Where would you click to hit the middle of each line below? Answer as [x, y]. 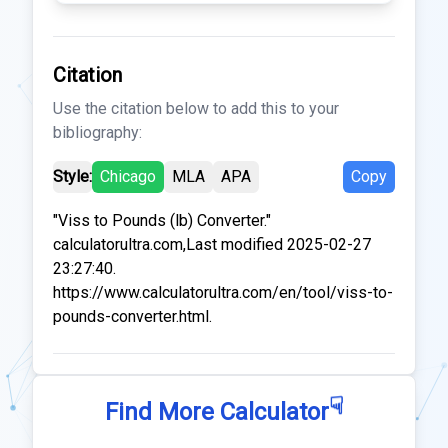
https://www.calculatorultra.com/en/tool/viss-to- [223, 292]
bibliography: [97, 132]
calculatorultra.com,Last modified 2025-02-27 [212, 244]
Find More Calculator [216, 412]
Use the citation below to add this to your [196, 108]
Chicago [128, 176]
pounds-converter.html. [132, 316]
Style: [72, 176]
